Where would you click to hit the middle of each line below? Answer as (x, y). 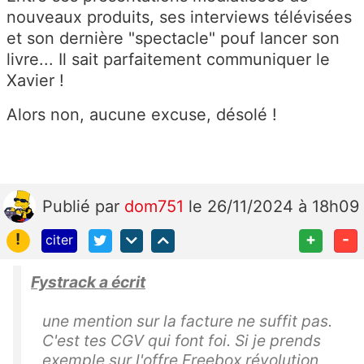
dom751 (156, 207)
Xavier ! (35, 81)
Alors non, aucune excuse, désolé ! (142, 115)
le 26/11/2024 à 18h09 (274, 207)
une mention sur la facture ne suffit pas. (187, 321)
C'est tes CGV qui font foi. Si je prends (182, 340)
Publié (69, 207)
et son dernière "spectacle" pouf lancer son (173, 39)
